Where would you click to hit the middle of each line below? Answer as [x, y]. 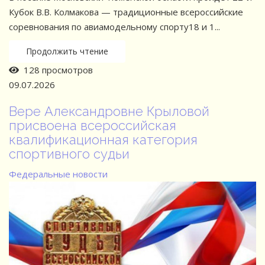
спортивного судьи [69, 153]
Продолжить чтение [67, 51]
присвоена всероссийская [93, 125]
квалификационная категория [103, 139]
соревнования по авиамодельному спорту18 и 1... [114, 26]
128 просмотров [56, 70]
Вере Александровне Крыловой [109, 111]
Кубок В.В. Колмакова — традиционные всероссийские [126, 12]
